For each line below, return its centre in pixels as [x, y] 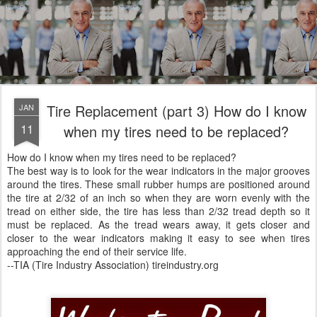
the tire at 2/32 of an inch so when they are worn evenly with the [158, 197]
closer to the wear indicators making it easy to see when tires [158, 238]
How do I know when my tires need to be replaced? [122, 157]
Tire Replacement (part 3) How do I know [176, 111]
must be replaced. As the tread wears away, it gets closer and [158, 224]
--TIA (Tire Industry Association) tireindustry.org [113, 265]
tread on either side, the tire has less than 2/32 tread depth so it [158, 211]
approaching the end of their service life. [97, 251]
